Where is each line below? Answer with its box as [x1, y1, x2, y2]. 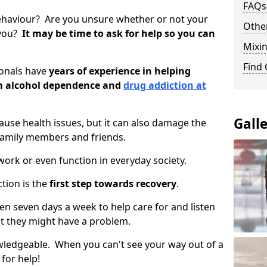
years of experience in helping [49, 64, 191, 77]
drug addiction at [123, 79, 206, 92]
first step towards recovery [49, 177, 176, 190]
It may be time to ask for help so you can [20, 27, 215, 40]
